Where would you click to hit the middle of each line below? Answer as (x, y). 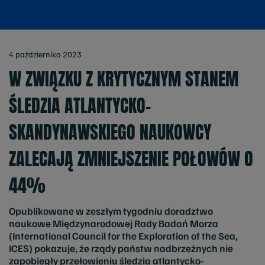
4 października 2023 (45, 54)
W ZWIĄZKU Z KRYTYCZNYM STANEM (124, 79)
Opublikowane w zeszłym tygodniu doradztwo (111, 211)
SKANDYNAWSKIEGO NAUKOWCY (110, 132)
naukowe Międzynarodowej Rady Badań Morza (114, 223)
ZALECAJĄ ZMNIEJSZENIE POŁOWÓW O (131, 159)
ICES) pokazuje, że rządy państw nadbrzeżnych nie (121, 248)
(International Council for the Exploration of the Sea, (123, 236)
